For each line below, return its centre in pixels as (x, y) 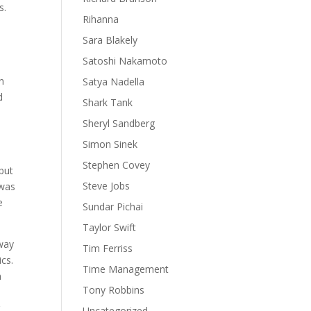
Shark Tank (108, 102)
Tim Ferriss (108, 248)
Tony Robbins (114, 290)
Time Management (126, 269)
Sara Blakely (110, 40)
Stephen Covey (117, 165)
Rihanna (101, 19)
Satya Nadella (114, 82)
